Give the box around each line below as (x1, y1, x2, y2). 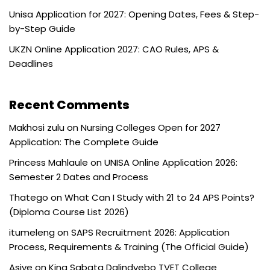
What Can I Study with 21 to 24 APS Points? (64, 190, 254, 204)
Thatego (9, 190, 48, 204)
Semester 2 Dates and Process (9, 170, 148, 183)
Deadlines (9, 57, 53, 70)
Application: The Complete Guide (9, 135, 159, 148)
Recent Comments (9, 96, 130, 113)
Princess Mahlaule (9, 155, 88, 169)
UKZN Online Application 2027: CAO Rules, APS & (9, 42, 219, 55)
